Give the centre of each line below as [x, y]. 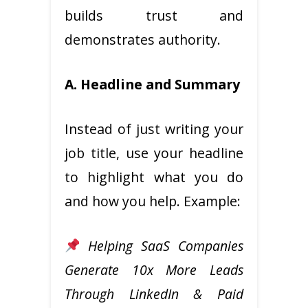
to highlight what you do [154, 177]
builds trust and [154, 15]
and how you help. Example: [153, 201]
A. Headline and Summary [152, 84]
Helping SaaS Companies [166, 245]
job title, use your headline [154, 153]
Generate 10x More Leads [154, 269]
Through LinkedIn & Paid [154, 294]
